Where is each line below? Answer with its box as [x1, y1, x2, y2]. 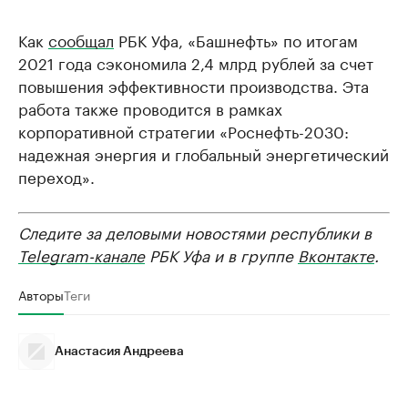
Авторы [18, 284, 64, 305]
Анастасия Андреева [55, 345, 184, 359]
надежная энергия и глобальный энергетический [18, 141, 389, 166]
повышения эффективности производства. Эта [18, 73, 369, 97]
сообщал [48, 27, 114, 52]
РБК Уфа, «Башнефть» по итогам [114, 27, 358, 52]
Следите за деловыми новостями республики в [18, 219, 372, 244]
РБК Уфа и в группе [145, 242, 298, 267]
